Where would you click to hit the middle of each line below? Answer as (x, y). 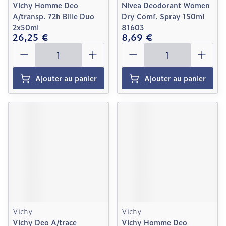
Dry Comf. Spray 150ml (163, 16)
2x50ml (26, 27)
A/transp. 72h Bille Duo (53, 16)
